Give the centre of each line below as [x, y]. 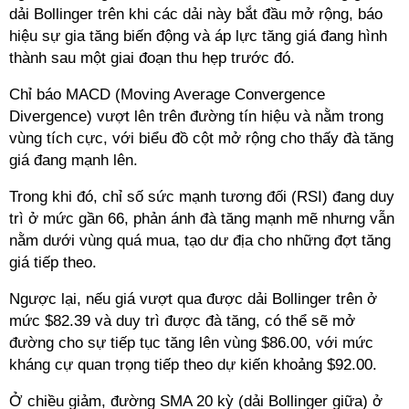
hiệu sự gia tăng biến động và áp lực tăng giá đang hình [198, 36]
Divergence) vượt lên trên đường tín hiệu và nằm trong [196, 116]
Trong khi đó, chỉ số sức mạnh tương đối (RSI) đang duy [202, 197]
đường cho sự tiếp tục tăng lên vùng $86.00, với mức [191, 343]
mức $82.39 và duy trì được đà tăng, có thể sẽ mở [182, 321]
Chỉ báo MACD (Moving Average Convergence [167, 94]
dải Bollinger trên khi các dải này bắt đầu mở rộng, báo [196, 14]
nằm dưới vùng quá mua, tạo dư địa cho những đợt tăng [200, 241]
